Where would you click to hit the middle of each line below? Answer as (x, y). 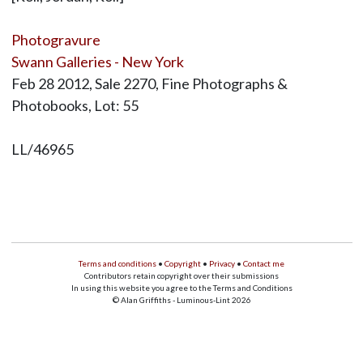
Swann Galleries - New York (97, 62)
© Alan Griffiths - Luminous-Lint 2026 (181, 300)
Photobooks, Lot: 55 (75, 106)
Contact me (264, 264)
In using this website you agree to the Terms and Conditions (181, 288)
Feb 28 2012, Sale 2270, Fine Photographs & (149, 84)
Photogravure (56, 40)
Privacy (222, 264)
